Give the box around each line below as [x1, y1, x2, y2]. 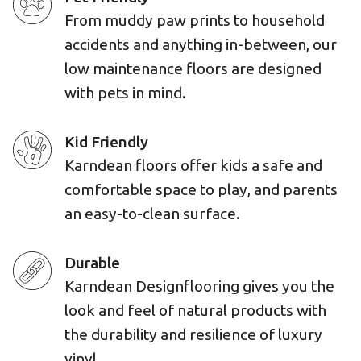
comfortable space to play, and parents [64, 180, 338, 198]
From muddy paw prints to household [64, 11, 325, 29]
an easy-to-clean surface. [64, 205, 240, 222]
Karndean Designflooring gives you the [64, 277, 334, 295]
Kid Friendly [64, 133, 148, 151]
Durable [64, 254, 120, 272]
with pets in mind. [64, 84, 186, 102]
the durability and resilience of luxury [64, 326, 322, 343]
